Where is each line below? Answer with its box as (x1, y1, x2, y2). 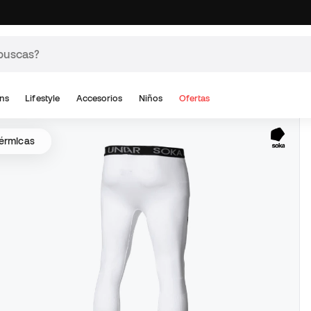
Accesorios (76, 93, 123, 103)
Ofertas (179, 93, 210, 103)
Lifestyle (25, 93, 60, 103)
